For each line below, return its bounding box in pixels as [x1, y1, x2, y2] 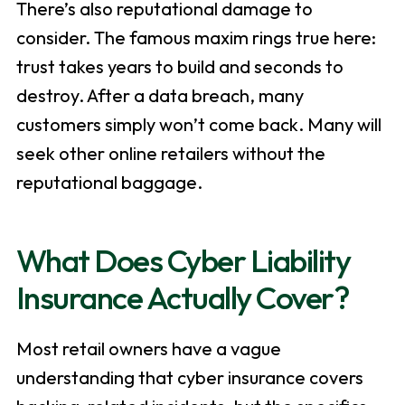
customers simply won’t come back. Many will [15, 113, 381, 137]
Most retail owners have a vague [15, 337, 281, 361]
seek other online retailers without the [15, 142, 325, 165]
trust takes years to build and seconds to [15, 55, 344, 79]
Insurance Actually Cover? [15, 278, 349, 318]
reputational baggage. [15, 171, 202, 194]
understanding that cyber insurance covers [15, 366, 363, 390]
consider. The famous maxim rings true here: [15, 26, 376, 50]
